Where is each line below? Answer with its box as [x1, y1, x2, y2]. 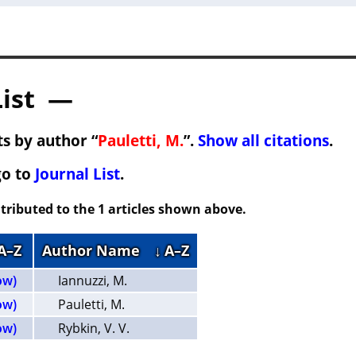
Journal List [34, 164, 120, 184]
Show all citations [197, 130, 329, 150]
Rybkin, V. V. [57, 319, 130, 337]
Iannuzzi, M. [57, 272, 127, 289]
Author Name [41, 241, 154, 260]
